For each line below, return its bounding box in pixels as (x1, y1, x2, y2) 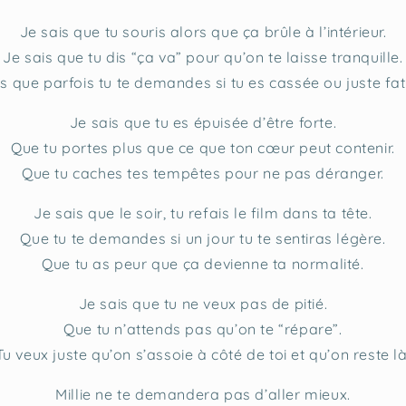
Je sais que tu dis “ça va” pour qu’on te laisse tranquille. (3, 47, 403, 66)
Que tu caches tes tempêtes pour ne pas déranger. (22, 163, 384, 182)
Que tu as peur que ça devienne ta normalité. (42, 254, 364, 273)
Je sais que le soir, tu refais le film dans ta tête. (34, 203, 372, 222)
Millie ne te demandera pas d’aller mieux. (55, 384, 351, 403)
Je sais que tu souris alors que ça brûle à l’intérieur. (19, 22, 387, 41)
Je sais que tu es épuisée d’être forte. (69, 112, 337, 131)
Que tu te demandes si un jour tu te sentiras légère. (20, 228, 386, 247)
